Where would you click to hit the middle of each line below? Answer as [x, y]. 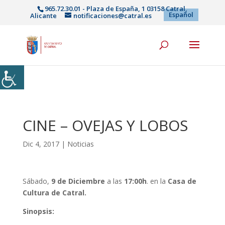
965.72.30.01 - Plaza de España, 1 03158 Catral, [116, 8]
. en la [157, 181]
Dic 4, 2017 [41, 144]
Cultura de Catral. [54, 193]
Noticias [80, 144]
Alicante [44, 15]
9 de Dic [65, 181]
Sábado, [37, 181]
